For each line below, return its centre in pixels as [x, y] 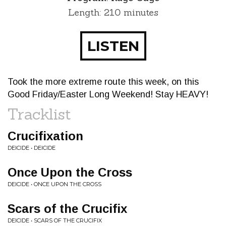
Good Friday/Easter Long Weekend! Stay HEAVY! [108, 94]
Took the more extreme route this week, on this [103, 81]
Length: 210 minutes [113, 12]
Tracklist [39, 114]
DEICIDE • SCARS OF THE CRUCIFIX [55, 220]
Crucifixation [45, 136]
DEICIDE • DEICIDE [32, 148]
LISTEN [113, 46]
